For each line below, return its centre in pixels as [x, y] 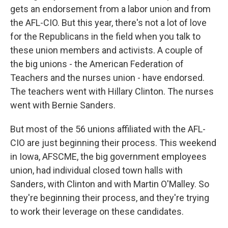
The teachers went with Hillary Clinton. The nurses [112, 91]
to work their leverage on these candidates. [97, 211]
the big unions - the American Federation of [97, 64]
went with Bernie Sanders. [63, 105]
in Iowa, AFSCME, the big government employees [108, 156]
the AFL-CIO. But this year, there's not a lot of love [108, 23]
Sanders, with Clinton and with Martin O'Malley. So [110, 184]
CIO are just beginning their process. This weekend [113, 143]
